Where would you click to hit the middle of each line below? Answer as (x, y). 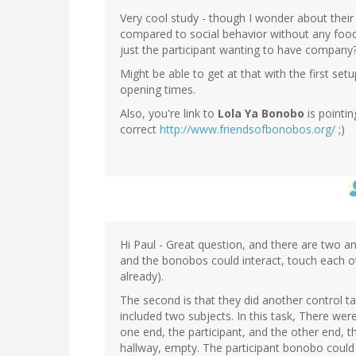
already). (142, 277)
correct (140, 130)
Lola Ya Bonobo (261, 114)
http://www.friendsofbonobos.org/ (248, 130)
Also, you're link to (169, 114)
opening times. (158, 90)
